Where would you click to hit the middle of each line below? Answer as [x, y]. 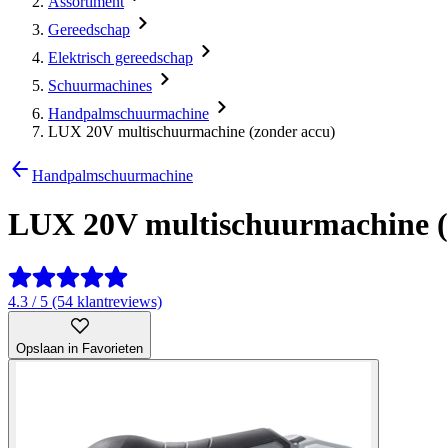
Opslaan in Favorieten [79, 348]
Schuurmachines [100, 85]
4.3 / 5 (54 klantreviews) [85, 301]
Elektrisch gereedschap [120, 57]
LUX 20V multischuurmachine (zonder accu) [191, 131]
